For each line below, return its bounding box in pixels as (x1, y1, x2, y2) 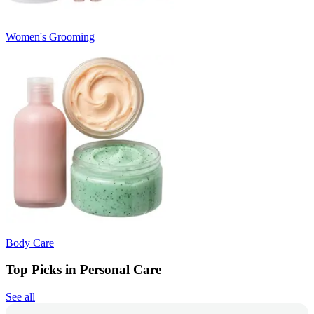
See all (6, 291, 35, 303)
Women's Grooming (6, 30, 95, 43)
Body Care (6, 236, 54, 249)
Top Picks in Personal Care (6, 262, 161, 278)
